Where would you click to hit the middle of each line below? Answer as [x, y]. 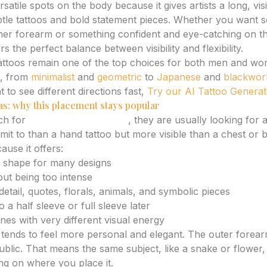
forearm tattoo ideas [78, 120]
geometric [119, 77]
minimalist [53, 77]
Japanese [179, 77]
